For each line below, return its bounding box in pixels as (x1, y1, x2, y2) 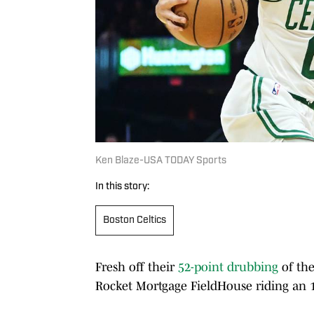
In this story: (95, 181, 149, 192)
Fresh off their (95, 259, 178, 274)
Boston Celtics (103, 214, 166, 226)
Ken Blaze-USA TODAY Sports (95, 155, 226, 166)
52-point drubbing (178, 259, 278, 274)
